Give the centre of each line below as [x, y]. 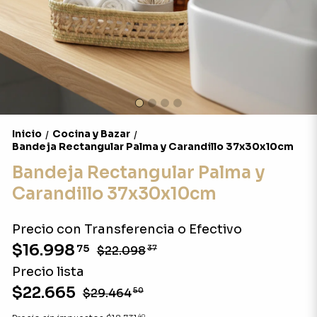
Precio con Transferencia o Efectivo [127, 229]
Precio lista [48, 272]
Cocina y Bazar [91, 134]
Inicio [27, 134]
